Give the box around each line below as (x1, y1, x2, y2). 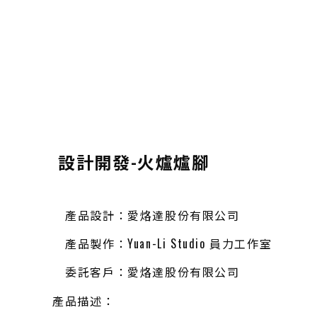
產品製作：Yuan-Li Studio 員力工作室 (65, 235, 272, 252)
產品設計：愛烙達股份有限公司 (65, 207, 240, 224)
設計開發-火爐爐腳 (58, 149, 210, 174)
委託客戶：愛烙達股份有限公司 (65, 263, 240, 280)
